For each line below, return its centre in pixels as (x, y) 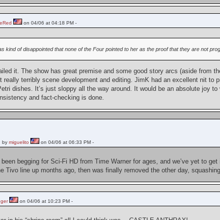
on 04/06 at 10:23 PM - (46, 201)
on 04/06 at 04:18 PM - (50, 23)
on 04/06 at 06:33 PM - (67, 142)
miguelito (19, 142)
